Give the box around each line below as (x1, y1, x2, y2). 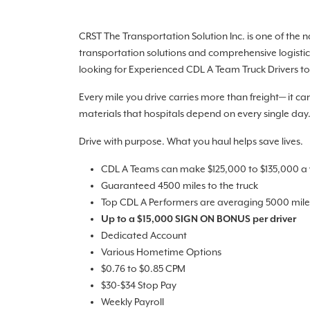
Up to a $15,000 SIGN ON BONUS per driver (101, 214, 296, 225)
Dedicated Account (101, 230, 187, 241)
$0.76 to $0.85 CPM (101, 264, 185, 275)
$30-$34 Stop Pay (101, 280, 176, 291)
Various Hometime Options (101, 247, 221, 258)
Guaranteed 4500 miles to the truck (101, 181, 258, 192)
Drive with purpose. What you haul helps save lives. (79, 136, 303, 147)
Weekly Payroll (101, 297, 164, 308)
